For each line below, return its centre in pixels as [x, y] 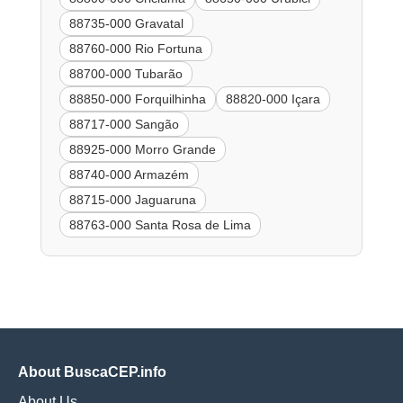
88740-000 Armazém [129, 174]
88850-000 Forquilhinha [137, 99]
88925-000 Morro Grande [142, 149]
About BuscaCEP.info [92, 372]
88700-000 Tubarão [125, 73]
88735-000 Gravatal [126, 23]
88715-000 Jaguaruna [132, 199]
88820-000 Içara [273, 99]
